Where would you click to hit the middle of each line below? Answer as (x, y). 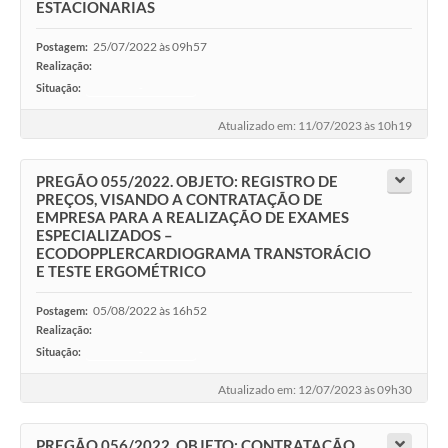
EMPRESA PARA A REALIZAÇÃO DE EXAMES (192, 217)
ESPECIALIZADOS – (104, 235)
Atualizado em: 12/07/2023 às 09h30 (315, 390)
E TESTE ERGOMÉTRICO (121, 271)
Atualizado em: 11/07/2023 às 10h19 (315, 126)
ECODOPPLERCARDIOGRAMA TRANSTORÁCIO (203, 253)
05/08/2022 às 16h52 (150, 311)
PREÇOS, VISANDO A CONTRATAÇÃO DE (179, 199)
